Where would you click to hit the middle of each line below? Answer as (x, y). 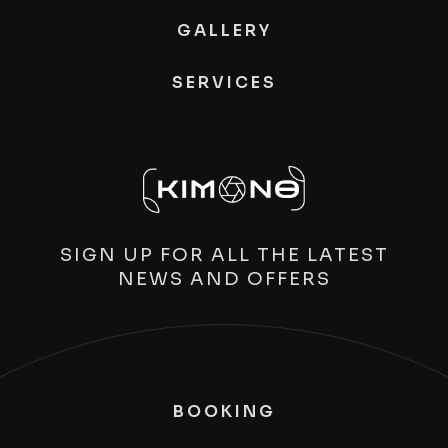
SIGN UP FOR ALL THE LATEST (224, 254)
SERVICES (224, 82)
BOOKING (224, 411)
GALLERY (224, 30)
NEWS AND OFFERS (224, 278)
